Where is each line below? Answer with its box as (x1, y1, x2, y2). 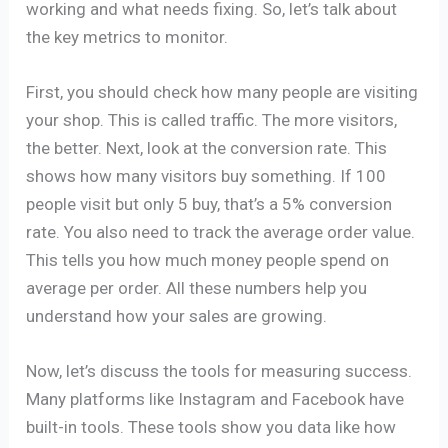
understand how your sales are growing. (26, 306, 328, 327)
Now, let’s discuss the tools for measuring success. (26, 361, 413, 382)
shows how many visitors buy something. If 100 (26, 166, 387, 187)
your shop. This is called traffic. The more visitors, (26, 110, 398, 131)
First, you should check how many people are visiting (26, 82, 419, 103)
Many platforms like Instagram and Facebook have (26, 389, 405, 410)
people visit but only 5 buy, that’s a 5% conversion (26, 194, 393, 215)
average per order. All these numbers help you (26, 278, 368, 299)
